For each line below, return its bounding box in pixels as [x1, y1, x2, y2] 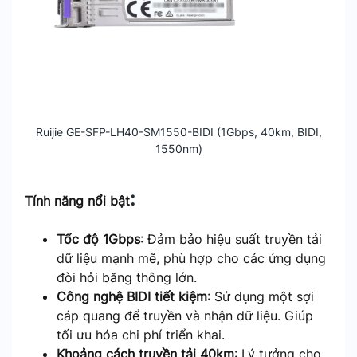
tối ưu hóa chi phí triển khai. [57, 327, 225, 343]
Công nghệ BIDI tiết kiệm [57, 288, 207, 304]
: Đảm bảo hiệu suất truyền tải [140, 231, 322, 247]
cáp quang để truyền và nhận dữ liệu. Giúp [57, 308, 313, 324]
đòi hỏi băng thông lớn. [57, 269, 197, 285]
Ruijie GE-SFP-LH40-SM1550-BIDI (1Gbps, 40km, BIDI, [35, 125, 322, 139]
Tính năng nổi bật [25, 193, 130, 209]
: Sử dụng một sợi [207, 288, 314, 304]
